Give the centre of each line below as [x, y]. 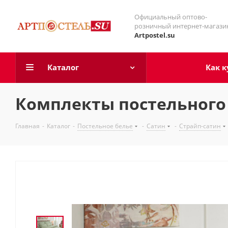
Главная [27, 126]
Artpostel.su [155, 35]
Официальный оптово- [171, 17]
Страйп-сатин [200, 126]
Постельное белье [105, 126]
